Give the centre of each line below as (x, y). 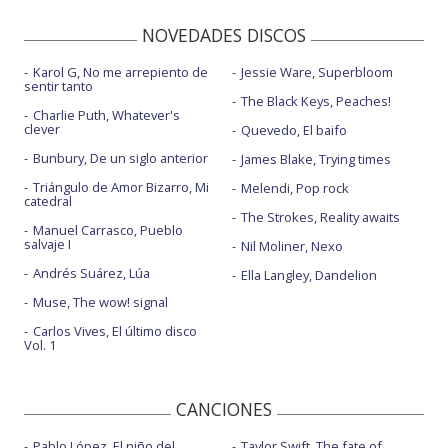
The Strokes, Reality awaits (320, 217)
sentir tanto (58, 86)
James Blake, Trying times (315, 159)
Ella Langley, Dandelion (308, 275)
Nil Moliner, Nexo (291, 246)
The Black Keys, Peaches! (315, 101)
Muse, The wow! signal (100, 302)
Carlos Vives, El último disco (115, 331)
